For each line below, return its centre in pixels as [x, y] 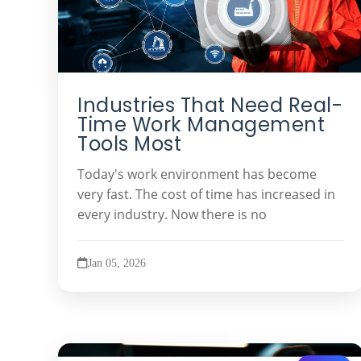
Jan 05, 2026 [117, 262]
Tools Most [129, 144]
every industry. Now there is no [172, 214]
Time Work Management [201, 124]
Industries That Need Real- [210, 105]
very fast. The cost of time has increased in [206, 194]
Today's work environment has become [197, 174]
